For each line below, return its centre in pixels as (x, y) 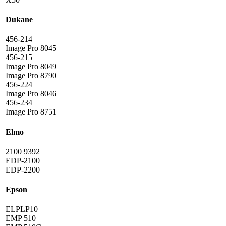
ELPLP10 (22, 209)
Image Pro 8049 (31, 67)
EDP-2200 (23, 169)
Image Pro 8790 (31, 76)
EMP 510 (21, 218)
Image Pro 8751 (31, 112)
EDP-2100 (23, 160)
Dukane (19, 20)
